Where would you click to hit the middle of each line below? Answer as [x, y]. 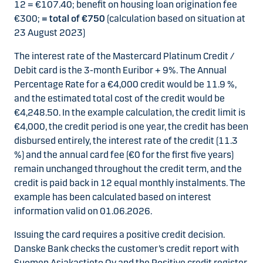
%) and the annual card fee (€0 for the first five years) [124, 154]
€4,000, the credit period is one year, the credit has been [131, 126]
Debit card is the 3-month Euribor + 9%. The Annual [120, 70]
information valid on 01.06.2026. [83, 211]
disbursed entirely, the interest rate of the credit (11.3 [126, 140]
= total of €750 [73, 18]
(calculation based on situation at [175, 18]
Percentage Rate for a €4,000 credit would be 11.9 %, [125, 84]
